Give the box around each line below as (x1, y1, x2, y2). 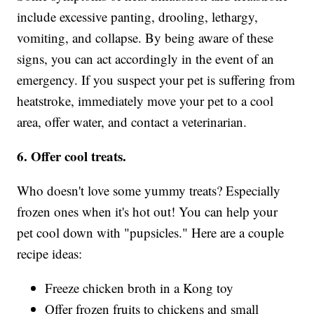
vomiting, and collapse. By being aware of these (17, 29, 274, 47)
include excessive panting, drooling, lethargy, (17, 8, 259, 26)
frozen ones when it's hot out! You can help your (17, 203, 278, 221)
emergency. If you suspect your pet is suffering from (17, 71, 296, 89)
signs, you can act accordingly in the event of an (17, 50, 275, 68)
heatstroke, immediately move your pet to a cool (17, 92, 274, 110)
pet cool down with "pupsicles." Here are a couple (17, 224, 285, 242)
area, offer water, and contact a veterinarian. (17, 113, 247, 131)
